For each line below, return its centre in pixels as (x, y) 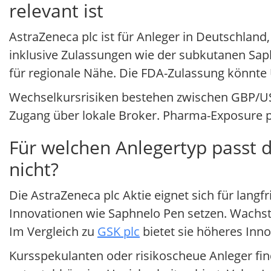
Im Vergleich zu (53, 232)
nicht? (34, 169)
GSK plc (119, 232)
